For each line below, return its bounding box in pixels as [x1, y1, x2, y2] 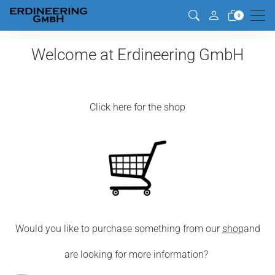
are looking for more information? [64, 249, 211, 260]
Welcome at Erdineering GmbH [31, 45, 244, 64]
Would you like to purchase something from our [15, 223, 222, 234]
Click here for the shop [90, 101, 185, 113]
